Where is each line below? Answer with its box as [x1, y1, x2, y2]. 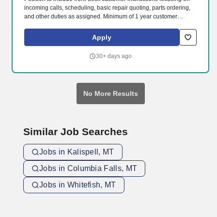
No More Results [83, 90, 138, 97]
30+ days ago [96, 53, 132, 60]
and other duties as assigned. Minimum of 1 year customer [24, 13, 177, 20]
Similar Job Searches [23, 126, 128, 137]
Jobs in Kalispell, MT [39, 148, 114, 156]
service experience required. [24, 22, 99, 29]
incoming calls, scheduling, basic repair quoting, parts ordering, [24, 4, 190, 11]
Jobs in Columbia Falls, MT [39, 164, 138, 172]
